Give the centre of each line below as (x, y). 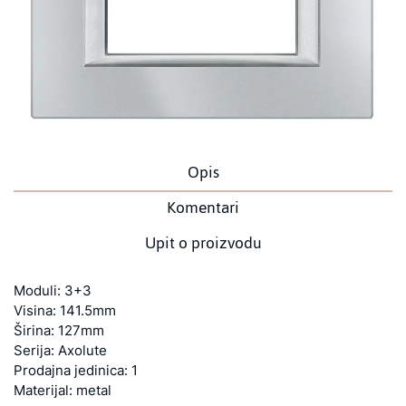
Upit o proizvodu (203, 243)
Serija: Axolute (60, 350)
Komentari (203, 208)
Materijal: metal (63, 390)
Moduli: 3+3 (53, 290)
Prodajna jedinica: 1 (76, 370)
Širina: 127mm (59, 330)
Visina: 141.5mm (65, 310)
